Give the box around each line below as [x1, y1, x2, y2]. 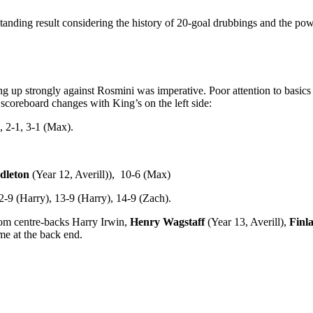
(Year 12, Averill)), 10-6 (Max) [29, 168, 170, 180]
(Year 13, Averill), [205, 215, 289, 228]
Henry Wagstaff [130, 215, 205, 228]
